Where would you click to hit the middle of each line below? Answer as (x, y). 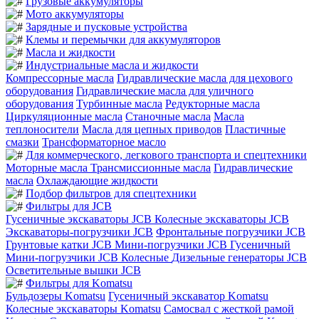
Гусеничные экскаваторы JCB (80, 219)
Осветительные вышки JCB (73, 270)
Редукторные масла (213, 103)
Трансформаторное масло (104, 142)
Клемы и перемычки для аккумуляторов (123, 39)
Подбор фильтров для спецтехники (111, 193)
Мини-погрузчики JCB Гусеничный (203, 244)
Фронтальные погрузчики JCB (231, 231)
